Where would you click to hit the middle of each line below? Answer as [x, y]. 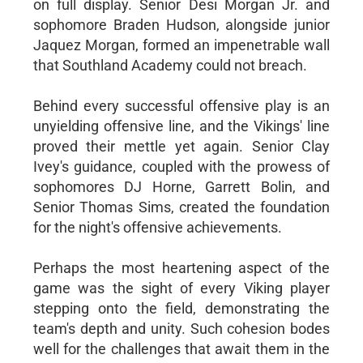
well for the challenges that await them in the [181, 348]
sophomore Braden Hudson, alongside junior [181, 24]
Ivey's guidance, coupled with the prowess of [181, 166]
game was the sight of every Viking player [181, 288]
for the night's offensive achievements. [157, 227]
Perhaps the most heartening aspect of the [181, 267]
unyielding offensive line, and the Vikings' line [181, 126]
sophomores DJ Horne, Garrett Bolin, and [181, 186]
